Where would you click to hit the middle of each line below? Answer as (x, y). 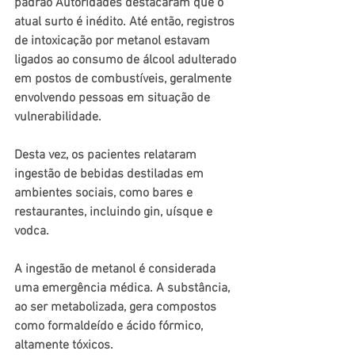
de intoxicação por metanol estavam (114, 42)
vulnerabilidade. (59, 118)
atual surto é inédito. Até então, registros (126, 23)
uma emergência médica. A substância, (124, 289)
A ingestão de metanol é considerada (116, 270)
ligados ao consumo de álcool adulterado (127, 61)
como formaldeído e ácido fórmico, (110, 327)
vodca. (33, 232)
